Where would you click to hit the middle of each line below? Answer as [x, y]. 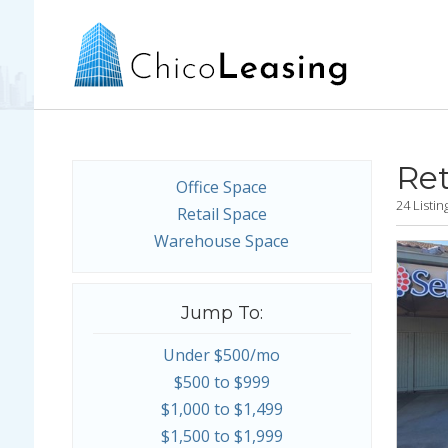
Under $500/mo [222, 355]
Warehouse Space [222, 241]
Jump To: [221, 313]
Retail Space [221, 214]
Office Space [222, 187]
